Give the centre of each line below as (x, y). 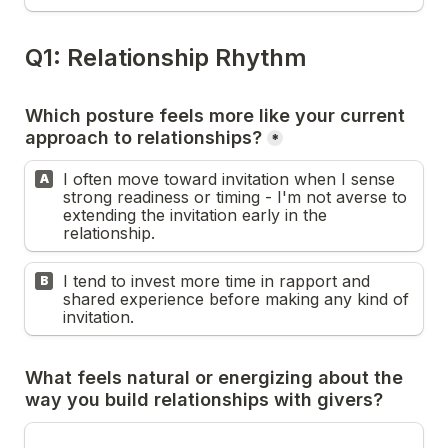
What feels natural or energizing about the (214, 377)
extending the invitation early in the (195, 215)
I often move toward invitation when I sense (229, 179)
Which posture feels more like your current (215, 115)
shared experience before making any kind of (236, 299)
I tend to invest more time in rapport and (216, 281)
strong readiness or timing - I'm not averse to (235, 197)
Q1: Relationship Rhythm (166, 57)
